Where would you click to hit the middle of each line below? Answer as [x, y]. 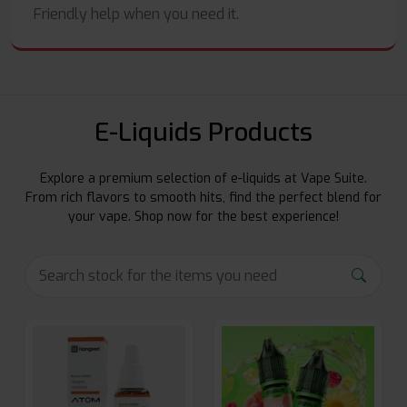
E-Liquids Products [203, 133]
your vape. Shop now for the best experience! [203, 217]
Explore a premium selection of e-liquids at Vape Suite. [203, 179]
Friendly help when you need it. [136, 15]
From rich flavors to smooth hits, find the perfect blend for [203, 198]
